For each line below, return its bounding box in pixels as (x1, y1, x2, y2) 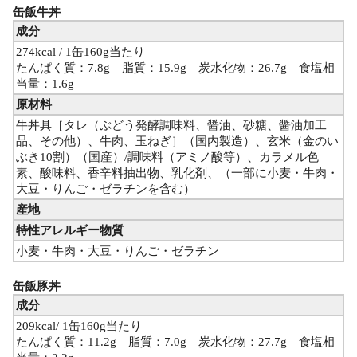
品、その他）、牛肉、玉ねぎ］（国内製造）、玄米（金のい (16, 135, 339, 148)
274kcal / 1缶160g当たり (16, 45, 157, 59)
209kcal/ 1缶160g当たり (16, 320, 154, 333)
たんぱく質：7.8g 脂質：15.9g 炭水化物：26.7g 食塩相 (16, 61, 335, 75)
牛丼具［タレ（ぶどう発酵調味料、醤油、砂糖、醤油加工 (16, 119, 327, 132)
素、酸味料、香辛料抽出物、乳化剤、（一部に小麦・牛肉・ (16, 167, 339, 180)
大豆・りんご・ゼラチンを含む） (16, 182, 195, 196)
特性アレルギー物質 (16, 224, 124, 237)
